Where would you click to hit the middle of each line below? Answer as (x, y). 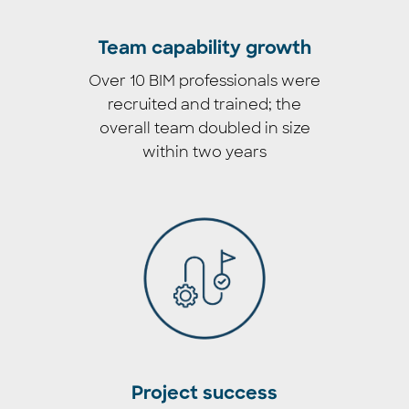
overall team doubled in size (204, 128)
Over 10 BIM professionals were (204, 80)
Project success (204, 394)
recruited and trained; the (204, 104)
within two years (204, 152)
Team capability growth (204, 49)
